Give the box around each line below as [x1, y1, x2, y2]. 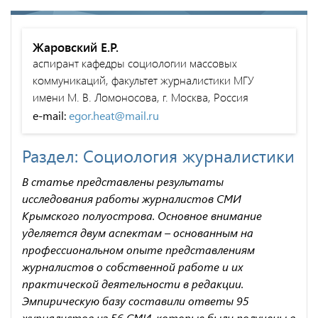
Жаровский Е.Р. [33, 38, 119, 55]
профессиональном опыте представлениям [22, 241, 255, 257]
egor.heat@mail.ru [69, 107, 159, 123]
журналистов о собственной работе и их [22, 258, 243, 274]
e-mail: [33, 107, 69, 123]
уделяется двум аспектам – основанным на [22, 224, 253, 240]
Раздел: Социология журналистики [22, 143, 295, 167]
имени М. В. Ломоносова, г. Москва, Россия [33, 89, 248, 104]
